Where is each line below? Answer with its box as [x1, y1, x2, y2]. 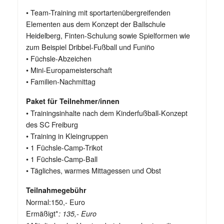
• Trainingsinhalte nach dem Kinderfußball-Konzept [26, 107, 187, 118]
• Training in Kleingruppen [26, 130, 108, 141]
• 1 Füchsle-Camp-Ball [26, 153, 97, 164]
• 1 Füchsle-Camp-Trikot [26, 142, 102, 153]
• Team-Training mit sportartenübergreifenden [26, 7, 170, 18]
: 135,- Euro [58, 208, 96, 219]
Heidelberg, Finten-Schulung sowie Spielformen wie [26, 30, 190, 41]
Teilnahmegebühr [26, 185, 86, 195]
